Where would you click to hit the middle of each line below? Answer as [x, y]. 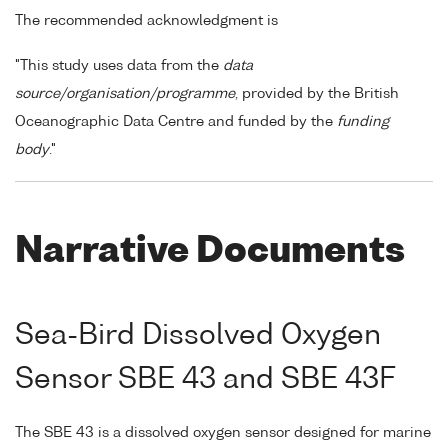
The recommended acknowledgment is [146, 20]
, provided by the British [317, 93]
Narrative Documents [210, 252]
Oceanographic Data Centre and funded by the [176, 121]
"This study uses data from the [119, 65]
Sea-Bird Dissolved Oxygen [198, 336]
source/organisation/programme [125, 93]
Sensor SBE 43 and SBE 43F [205, 380]
